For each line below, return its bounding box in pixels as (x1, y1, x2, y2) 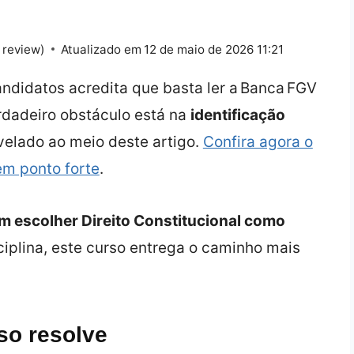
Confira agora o (202, 132, 313, 151)
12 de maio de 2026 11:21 (144, 41, 284, 57)
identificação (190, 105, 285, 124)
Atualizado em (61, 41, 142, 57)
